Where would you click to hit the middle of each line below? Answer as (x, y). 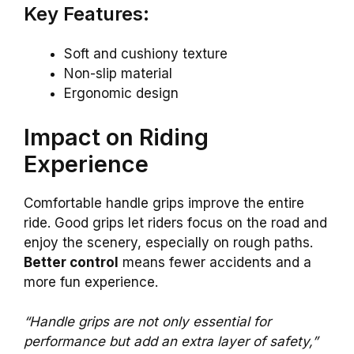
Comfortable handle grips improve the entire (164, 203)
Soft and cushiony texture (146, 54)
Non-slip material (118, 74)
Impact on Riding (116, 137)
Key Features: (87, 14)
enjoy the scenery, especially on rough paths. (168, 242)
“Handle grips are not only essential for (147, 322)
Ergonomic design (121, 94)
